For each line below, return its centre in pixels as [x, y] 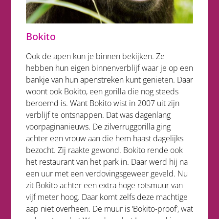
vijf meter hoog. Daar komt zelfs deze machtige [107, 197]
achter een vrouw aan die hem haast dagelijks [104, 138]
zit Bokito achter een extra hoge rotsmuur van [104, 185]
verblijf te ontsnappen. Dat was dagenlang [98, 115]
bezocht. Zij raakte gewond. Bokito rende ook [104, 150]
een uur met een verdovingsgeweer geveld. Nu [107, 173]
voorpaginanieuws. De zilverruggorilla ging [98, 126]
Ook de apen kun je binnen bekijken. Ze [95, 56]
